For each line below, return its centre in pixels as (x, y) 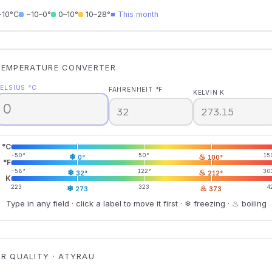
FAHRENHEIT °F (136, 89)
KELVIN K (209, 92)
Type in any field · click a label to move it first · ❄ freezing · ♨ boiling (136, 203)
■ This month (134, 14)
